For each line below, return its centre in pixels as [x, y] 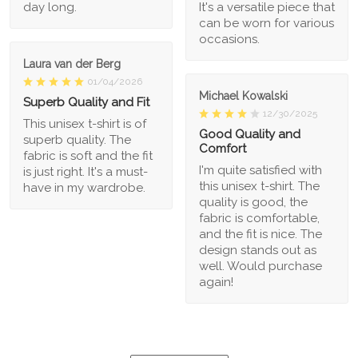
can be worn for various [267, 24]
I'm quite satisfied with [261, 171]
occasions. [229, 40]
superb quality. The [77, 140]
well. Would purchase [261, 267]
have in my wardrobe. [84, 188]
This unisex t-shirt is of [85, 124]
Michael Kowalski [243, 96]
